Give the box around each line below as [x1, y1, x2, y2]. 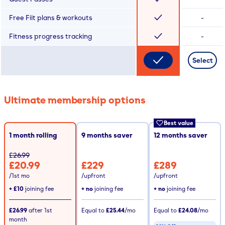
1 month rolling [9, 130, 57, 139]
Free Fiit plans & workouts [9, 13, 92, 22]
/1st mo [9, 171, 30, 179]
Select [192, 55, 213, 64]
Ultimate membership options [4, 93, 146, 106]
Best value [164, 119, 193, 127]
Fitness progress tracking [9, 31, 92, 40]
